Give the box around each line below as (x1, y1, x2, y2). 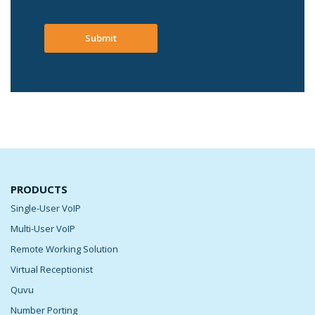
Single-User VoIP (11, 201, 81, 214)
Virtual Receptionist (11, 262, 93, 276)
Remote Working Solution (11, 242, 118, 255)
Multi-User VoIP (11, 221, 75, 235)
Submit (84, 31, 117, 44)
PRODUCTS (11, 181, 67, 196)
